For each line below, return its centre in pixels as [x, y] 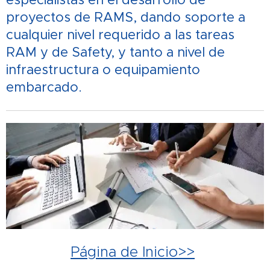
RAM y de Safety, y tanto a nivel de [115, 52]
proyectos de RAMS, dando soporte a [126, 17]
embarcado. [44, 87]
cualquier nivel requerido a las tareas [120, 34]
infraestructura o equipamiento [103, 69]
